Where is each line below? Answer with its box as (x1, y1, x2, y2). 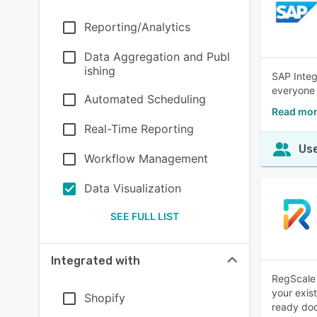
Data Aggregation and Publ (84, 50, 230, 64)
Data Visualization (84, 181, 181, 195)
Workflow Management (84, 151, 208, 166)
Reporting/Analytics (84, 20, 190, 34)
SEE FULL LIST (110, 210, 179, 222)
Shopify (84, 291, 125, 305)
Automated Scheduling (84, 92, 206, 106)
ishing (84, 64, 115, 78)
